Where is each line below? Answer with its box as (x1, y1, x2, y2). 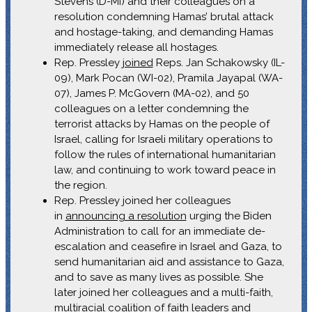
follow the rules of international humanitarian (54, 148, 276, 161)
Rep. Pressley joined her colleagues (54, 194, 231, 207)
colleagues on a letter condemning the (54, 102, 249, 115)
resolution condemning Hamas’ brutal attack (54, 10, 274, 23)
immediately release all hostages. (54, 40, 219, 54)
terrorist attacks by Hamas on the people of (54, 117, 270, 130)
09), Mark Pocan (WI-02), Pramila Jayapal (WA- (54, 71, 283, 84)
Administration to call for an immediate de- (54, 224, 265, 237)
